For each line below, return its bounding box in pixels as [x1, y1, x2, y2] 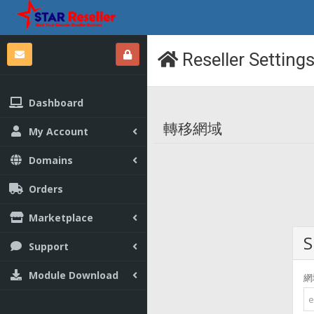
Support [29, 240, 69, 253]
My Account [29, 125, 88, 138]
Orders [29, 182, 63, 196]
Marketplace [29, 211, 93, 224]
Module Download [29, 268, 118, 282]
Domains [29, 153, 73, 167]
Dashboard [29, 96, 83, 109]
